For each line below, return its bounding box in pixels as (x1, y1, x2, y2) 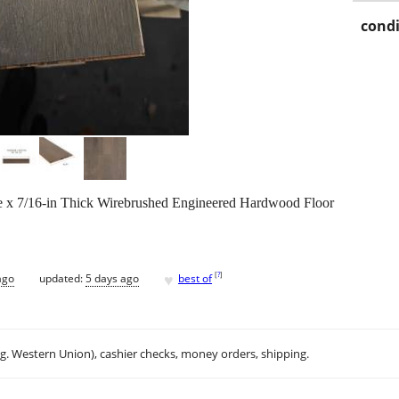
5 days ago (85, 270, 139, 286)
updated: (39, 270, 85, 286)
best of (178, 270, 212, 286)
